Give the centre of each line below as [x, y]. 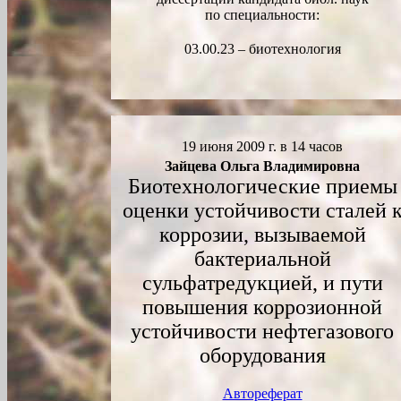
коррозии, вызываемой [262, 235]
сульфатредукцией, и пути [262, 283]
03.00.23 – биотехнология [262, 49]
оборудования [262, 355]
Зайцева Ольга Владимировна [262, 166]
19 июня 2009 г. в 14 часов [262, 146]
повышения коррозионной [262, 307]
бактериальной [262, 259]
